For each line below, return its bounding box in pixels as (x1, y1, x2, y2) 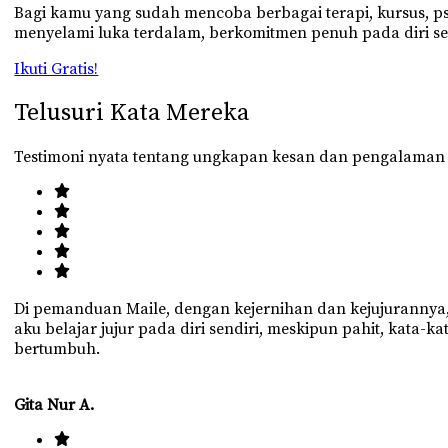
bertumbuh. (14, 338, 101, 359)
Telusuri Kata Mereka (14, 97, 250, 128)
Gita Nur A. (14, 394, 95, 415)
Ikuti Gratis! (14, 58, 99, 79)
